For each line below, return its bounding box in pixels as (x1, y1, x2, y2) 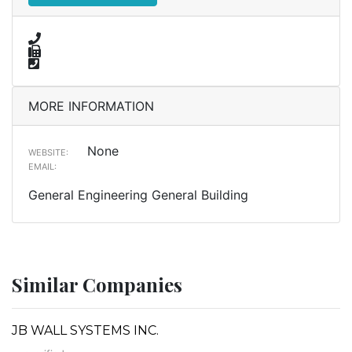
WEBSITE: (28, 146, 68, 158)
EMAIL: (28, 160, 57, 172)
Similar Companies (12, 271, 182, 297)
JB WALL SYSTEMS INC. (12, 322, 159, 338)
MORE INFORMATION (28, 97, 154, 114)
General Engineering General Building (28, 186, 248, 203)
